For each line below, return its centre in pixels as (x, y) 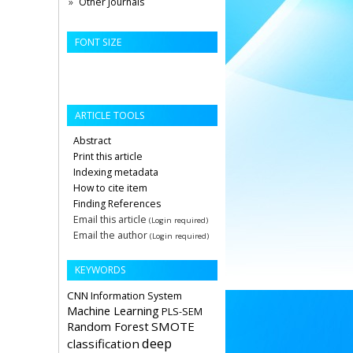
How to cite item (110, 188)
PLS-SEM (182, 312)
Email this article (110, 219)
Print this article (108, 156)
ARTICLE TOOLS (110, 115)
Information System (136, 296)
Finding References (117, 203)
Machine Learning (113, 311)
